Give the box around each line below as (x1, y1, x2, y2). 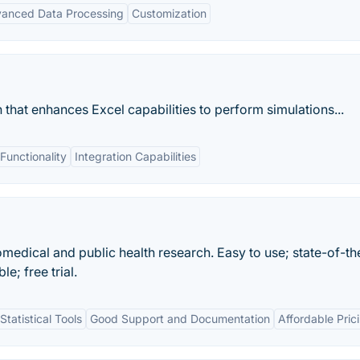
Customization (132, 6, 207, 20)
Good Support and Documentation (90, 312, 270, 325)
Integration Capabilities (75, 149, 196, 163)
